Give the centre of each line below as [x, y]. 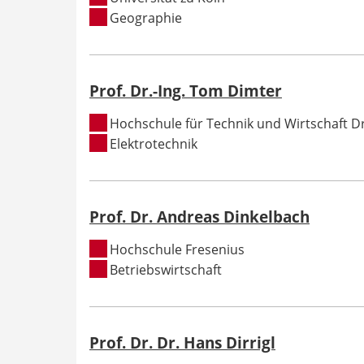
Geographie [146, 17]
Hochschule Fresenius [178, 249]
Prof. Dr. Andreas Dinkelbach [199, 216]
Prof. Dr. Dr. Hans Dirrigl [182, 342]
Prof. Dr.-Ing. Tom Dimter [186, 90]
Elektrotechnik [154, 143]
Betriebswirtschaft [166, 269]
